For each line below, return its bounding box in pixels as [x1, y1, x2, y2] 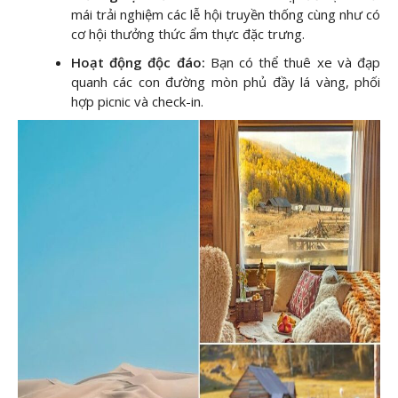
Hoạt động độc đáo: [71, 53, 205, 72]
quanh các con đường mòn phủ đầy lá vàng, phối [71, 73, 380, 92]
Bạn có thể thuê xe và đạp [210, 53, 381, 72]
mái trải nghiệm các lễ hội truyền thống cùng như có [71, 5, 380, 24]
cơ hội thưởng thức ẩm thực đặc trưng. [71, 25, 305, 44]
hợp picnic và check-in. [71, 92, 203, 111]
